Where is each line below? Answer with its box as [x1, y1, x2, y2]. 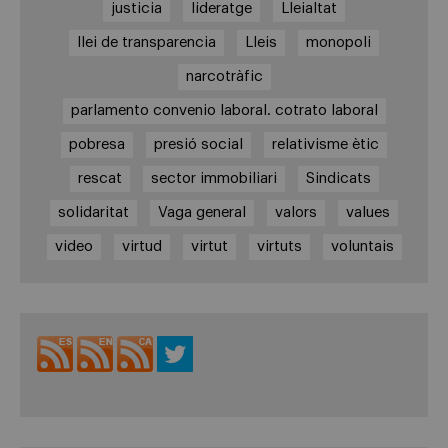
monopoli [306, 35, 371, 51]
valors [275, 205, 317, 221]
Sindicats [305, 171, 371, 187]
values [346, 205, 390, 221]
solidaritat [58, 205, 129, 221]
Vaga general [158, 205, 246, 221]
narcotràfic [185, 69, 263, 85]
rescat [77, 171, 122, 187]
